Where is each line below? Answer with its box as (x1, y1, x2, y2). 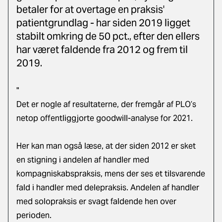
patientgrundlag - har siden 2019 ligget (16, 16, 190, 29)
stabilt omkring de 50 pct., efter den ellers (16, 30, 200, 43)
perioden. (16, 210, 52, 221)
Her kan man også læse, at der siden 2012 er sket (16, 141, 196, 151)
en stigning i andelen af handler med (16, 155, 149, 165)
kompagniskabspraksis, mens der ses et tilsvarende (16, 168, 205, 179)
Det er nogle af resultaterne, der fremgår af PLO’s (16, 99, 196, 110)
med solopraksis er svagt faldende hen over (16, 196, 176, 207)
